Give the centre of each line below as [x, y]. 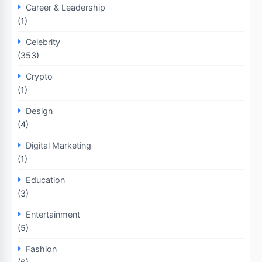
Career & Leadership [65, 7]
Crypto [39, 76]
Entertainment [53, 214]
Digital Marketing [58, 145]
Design [39, 111]
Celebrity [43, 42]
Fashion [41, 249]
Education [45, 180]
